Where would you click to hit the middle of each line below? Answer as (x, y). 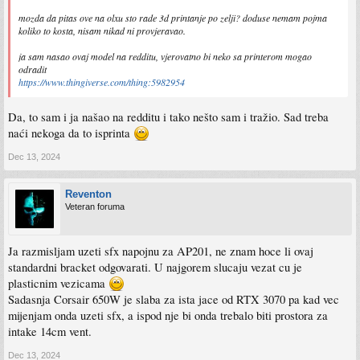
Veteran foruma (95, 206)
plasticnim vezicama (58, 283)
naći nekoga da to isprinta (71, 133)
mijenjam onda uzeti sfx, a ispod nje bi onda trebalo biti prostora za (168, 315)
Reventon (88, 194)
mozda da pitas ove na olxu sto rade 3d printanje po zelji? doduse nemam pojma (173, 17)
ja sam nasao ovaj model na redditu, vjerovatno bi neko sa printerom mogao (165, 56)
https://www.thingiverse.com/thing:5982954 (102, 82)
